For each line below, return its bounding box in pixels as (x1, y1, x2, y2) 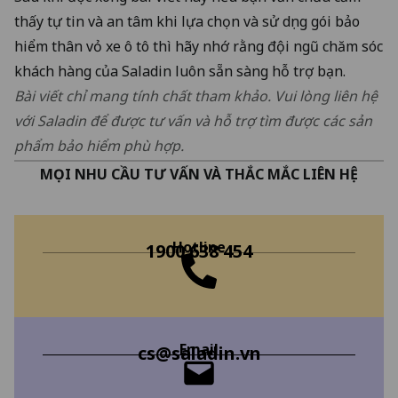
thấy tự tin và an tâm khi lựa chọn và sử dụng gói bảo (14, 11, 360, 31)
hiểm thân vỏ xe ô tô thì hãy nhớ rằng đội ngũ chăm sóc (14, 36, 383, 56)
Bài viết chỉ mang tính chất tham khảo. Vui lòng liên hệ (14, 85, 378, 106)
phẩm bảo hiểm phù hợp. (14, 135, 184, 155)
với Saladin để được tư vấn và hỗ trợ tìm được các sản (14, 110, 372, 131)
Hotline (172, 236, 226, 257)
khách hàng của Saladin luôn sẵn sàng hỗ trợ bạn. (14, 60, 346, 81)
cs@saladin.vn (137, 340, 261, 365)
